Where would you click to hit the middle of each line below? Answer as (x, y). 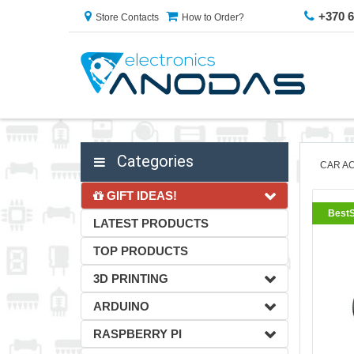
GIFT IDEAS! (140, 196)
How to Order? (213, 17)
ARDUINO (121, 306)
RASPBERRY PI (137, 334)
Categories (153, 161)
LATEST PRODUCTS (151, 223)
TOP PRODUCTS (141, 251)
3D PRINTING (131, 279)
